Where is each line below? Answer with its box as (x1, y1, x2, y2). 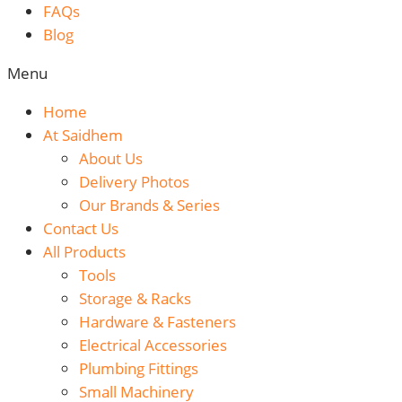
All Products (43, 241, 126, 263)
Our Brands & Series (79, 195, 220, 216)
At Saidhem (43, 125, 123, 146)
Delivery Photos (79, 171, 189, 193)
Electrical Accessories (79, 335, 227, 356)
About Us (79, 148, 143, 170)
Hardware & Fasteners (79, 311, 236, 333)
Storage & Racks (79, 288, 191, 310)
